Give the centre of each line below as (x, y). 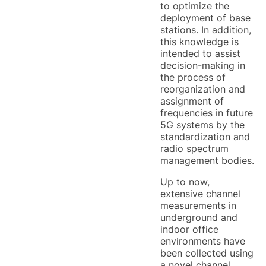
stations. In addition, (206, 30)
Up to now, (185, 182)
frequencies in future (207, 113)
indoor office (189, 229)
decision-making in (203, 65)
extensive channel (200, 194)
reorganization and (203, 89)
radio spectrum (194, 148)
